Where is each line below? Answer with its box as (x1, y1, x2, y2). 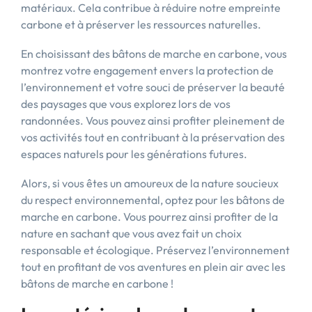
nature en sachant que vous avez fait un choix (21, 226, 242, 240)
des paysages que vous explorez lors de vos (21, 97, 231, 111)
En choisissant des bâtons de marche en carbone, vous (21, 47, 287, 61)
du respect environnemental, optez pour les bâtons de (21, 193, 285, 207)
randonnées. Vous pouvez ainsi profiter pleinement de (21, 114, 285, 127)
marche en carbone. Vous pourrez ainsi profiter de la (21, 210, 278, 224)
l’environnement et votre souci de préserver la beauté (21, 80, 285, 94)
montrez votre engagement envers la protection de (21, 63, 274, 77)
